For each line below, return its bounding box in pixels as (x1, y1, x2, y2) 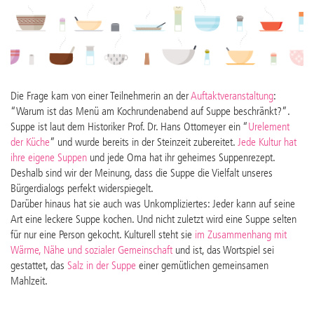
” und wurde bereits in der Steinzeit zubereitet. (50, 137, 238, 149)
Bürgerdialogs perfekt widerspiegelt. (11, 184, 153, 196)
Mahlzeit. (11, 276, 48, 288)
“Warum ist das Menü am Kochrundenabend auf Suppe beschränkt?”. (11, 107, 289, 118)
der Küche (11, 137, 50, 149)
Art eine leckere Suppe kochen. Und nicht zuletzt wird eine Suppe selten (11, 214, 296, 226)
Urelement (248, 122, 289, 134)
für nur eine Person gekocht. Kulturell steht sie (11, 230, 195, 242)
